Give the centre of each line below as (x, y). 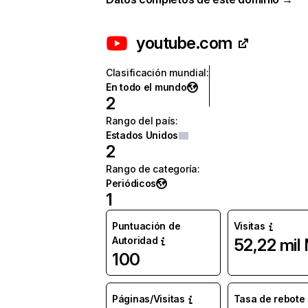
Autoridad (135, 240)
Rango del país (141, 121)
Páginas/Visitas (148, 299)
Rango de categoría (152, 169)
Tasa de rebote (269, 299)
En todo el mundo (146, 87)
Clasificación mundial (156, 73)
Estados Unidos (142, 135)
